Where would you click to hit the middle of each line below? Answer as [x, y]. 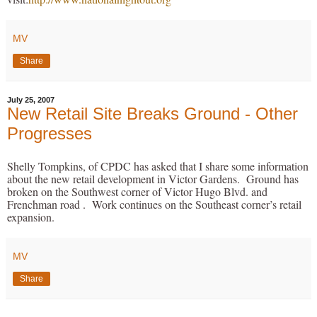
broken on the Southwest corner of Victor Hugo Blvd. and [137, 192]
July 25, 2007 [31, 99]
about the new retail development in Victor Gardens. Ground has [153, 179]
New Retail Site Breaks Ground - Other [152, 113]
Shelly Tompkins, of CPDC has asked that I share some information [158, 166]
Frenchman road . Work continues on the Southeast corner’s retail [154, 204]
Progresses [50, 133]
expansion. [33, 217]
